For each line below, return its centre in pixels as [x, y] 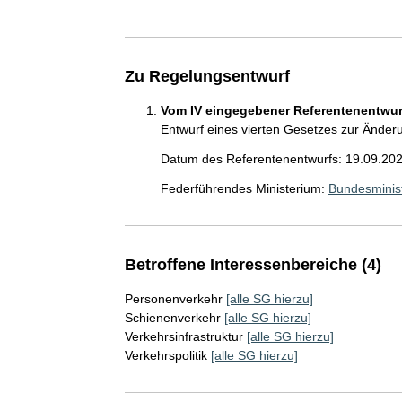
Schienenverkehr [172, 318]
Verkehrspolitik [166, 355]
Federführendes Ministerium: [242, 188]
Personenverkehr [173, 299]
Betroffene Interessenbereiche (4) [253, 265]
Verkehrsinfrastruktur [184, 336]
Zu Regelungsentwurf [207, 76]
